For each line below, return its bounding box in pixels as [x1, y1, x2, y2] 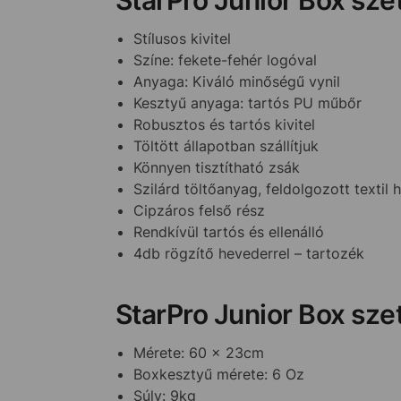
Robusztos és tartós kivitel [132, 115, 315, 133]
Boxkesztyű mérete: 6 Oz [132, 365, 304, 384]
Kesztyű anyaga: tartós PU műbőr [132, 93, 362, 112]
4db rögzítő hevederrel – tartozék [132, 243, 364, 262]
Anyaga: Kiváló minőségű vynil [132, 72, 340, 90]
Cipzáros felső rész [132, 200, 265, 219]
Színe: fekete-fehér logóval [132, 50, 317, 69]
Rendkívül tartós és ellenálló [132, 222, 324, 241]
